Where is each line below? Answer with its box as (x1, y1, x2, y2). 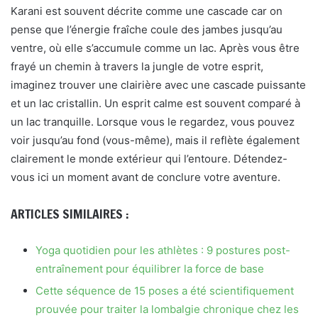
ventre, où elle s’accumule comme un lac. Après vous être (11, 41, 300, 55)
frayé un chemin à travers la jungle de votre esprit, (11, 60, 263, 73)
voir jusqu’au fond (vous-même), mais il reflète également (11, 133, 300, 147)
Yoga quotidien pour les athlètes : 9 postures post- (35, 243, 290, 257)
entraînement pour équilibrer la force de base (35, 262, 264, 275)
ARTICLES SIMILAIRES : (11, 204, 129, 223)
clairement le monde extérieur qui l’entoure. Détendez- (11, 152, 287, 165)
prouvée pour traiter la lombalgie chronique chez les (35, 302, 299, 316)
